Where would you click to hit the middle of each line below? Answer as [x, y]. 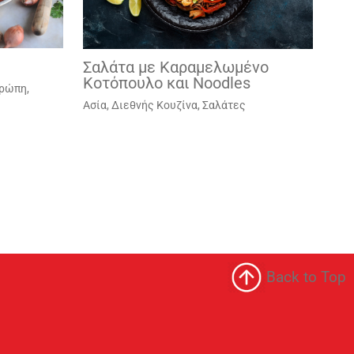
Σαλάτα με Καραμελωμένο [175, 67]
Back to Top [306, 278]
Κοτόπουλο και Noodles [166, 83]
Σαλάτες [224, 105]
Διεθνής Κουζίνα [154, 105]
